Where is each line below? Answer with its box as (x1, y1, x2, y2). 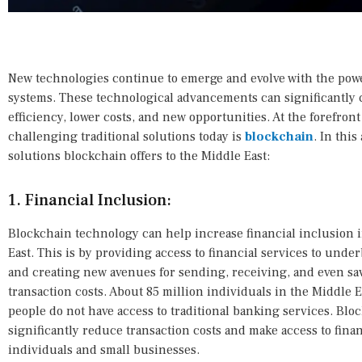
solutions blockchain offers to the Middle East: (8, 148, 270, 165)
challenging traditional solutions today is (8, 128, 245, 145)
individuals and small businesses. (8, 342, 200, 359)
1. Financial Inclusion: (8, 190, 171, 212)
